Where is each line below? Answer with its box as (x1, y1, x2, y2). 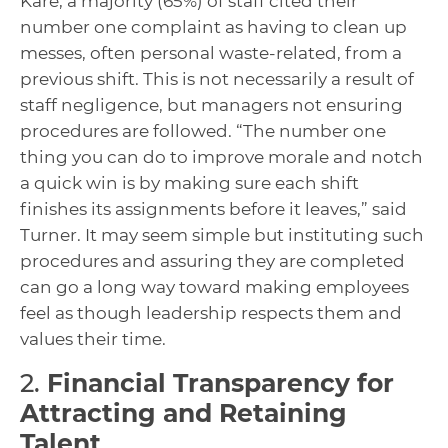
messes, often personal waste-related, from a (20, 43, 402, 64)
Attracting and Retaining (20, 398, 347, 429)
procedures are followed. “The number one (20, 121, 386, 142)
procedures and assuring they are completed (20, 251, 405, 272)
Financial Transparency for (47, 368, 394, 399)
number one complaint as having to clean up (20, 17, 407, 38)
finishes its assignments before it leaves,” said (20, 199, 407, 220)
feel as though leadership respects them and (20, 303, 402, 324)
